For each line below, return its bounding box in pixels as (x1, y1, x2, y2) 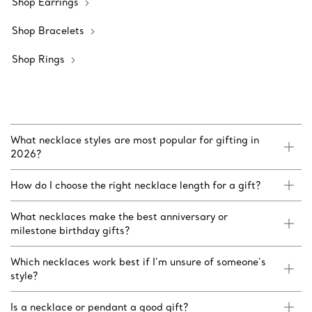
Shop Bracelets (12, 24, 87, 38)
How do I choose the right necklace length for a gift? (10, 179, 260, 192)
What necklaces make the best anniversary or (10, 210, 228, 224)
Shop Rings (12, 53, 68, 66)
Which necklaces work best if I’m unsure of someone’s (10, 256, 266, 269)
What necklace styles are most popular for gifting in (10, 134, 259, 147)
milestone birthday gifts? (10, 224, 130, 237)
